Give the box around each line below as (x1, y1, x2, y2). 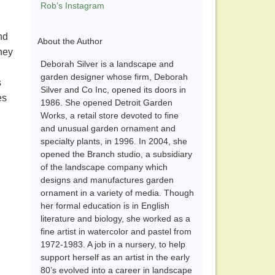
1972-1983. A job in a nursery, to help (41, 239, 185, 250)
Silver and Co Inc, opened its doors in (41, 85, 186, 95)
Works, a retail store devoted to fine (41, 110, 179, 121)
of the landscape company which (41, 162, 168, 172)
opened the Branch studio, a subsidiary (41, 149, 192, 160)
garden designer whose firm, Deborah (41, 72, 188, 82)
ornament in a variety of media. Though (41, 188, 194, 198)
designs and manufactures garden (41, 175, 174, 185)
